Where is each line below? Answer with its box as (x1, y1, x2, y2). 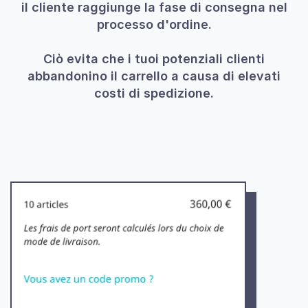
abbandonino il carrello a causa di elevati (27, 69, 280, 84)
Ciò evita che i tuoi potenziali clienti (43, 52, 265, 67)
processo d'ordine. (96, 17, 212, 32)
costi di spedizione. (94, 86, 214, 101)
